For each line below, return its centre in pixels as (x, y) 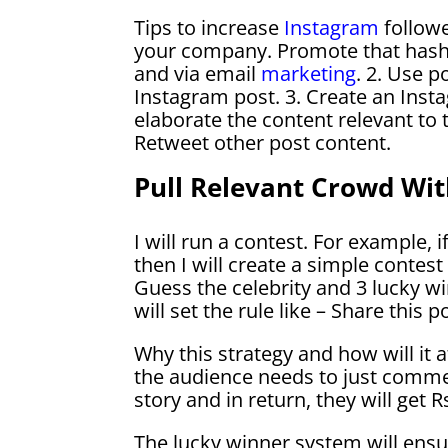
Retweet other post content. (263, 142)
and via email (198, 73)
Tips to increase (209, 27)
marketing (309, 73)
